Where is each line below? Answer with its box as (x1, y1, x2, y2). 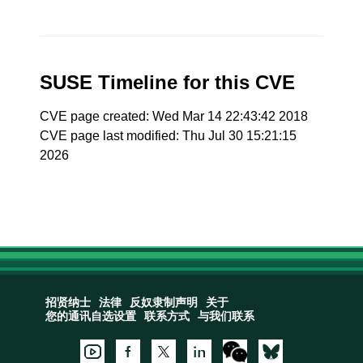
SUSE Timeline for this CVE (40, 71, 296, 93)
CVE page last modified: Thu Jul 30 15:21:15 (40, 129, 297, 143)
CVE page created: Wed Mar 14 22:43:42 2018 (40, 109, 309, 123)
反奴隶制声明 (129, 296, 198, 310)
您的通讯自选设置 (45, 310, 136, 323)
